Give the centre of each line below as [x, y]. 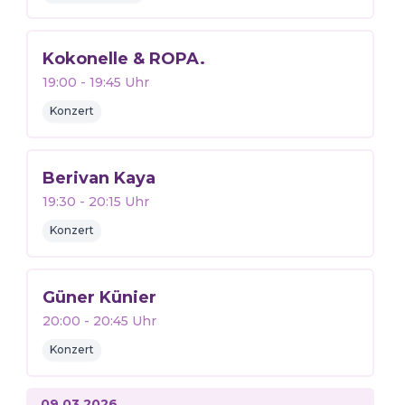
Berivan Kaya [99, 178]
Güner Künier [99, 297]
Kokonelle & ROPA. [123, 59]
